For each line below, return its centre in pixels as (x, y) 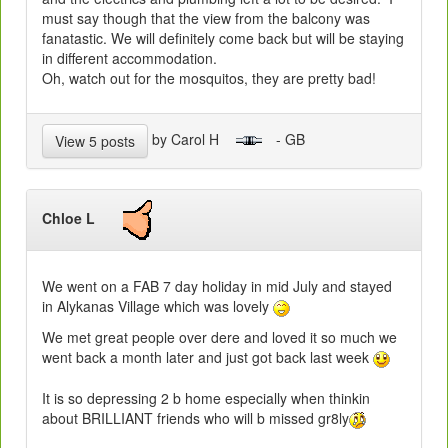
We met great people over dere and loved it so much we (219, 336)
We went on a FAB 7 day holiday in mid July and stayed (217, 286)
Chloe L (82, 217)
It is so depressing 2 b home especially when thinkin (206, 397)
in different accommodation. (129, 58)
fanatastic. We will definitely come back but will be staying (223, 38)
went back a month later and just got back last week (207, 356)
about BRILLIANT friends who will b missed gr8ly (195, 417)
